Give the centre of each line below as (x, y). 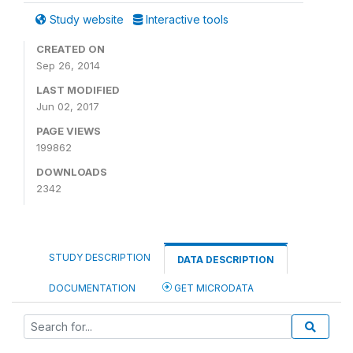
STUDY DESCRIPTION (100, 257)
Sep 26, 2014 (68, 65)
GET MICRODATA (213, 288)
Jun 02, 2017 (68, 106)
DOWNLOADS (72, 172)
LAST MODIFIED (78, 90)
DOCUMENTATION (92, 288)
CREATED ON (71, 49)
